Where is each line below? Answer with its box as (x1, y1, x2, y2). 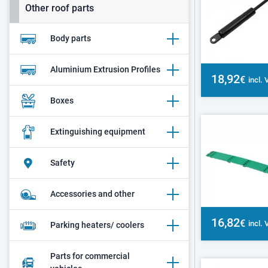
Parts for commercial (50, 251, 130, 261)
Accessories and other (50, 189, 135, 199)
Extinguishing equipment (50, 127, 145, 136)
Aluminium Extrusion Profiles (50, 65, 160, 74)
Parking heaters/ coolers (50, 220, 144, 230)
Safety (50, 158, 75, 167)
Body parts (50, 33, 91, 43)
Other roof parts (25, 2, 94, 14)
